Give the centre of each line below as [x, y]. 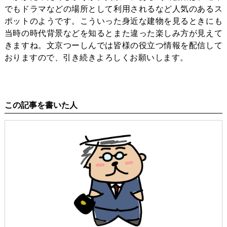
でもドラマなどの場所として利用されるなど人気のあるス [113, 9]
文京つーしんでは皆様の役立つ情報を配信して [135, 45]
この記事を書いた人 [41, 105]
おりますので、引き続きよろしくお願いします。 [96, 57]
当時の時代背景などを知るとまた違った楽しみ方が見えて [113, 33]
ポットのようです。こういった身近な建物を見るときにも [113, 21]
